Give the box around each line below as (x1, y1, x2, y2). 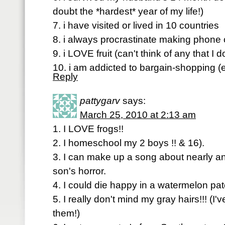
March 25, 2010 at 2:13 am (80, 109, 196, 120)
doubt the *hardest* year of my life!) (53, 6, 203, 17)
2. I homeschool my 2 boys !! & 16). (53, 138, 204, 148)
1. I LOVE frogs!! (53, 124, 124, 134)
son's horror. (53, 166, 106, 176)
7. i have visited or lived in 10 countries (53, 20, 219, 31)
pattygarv (80, 95, 120, 106)
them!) (53, 208, 80, 218)
